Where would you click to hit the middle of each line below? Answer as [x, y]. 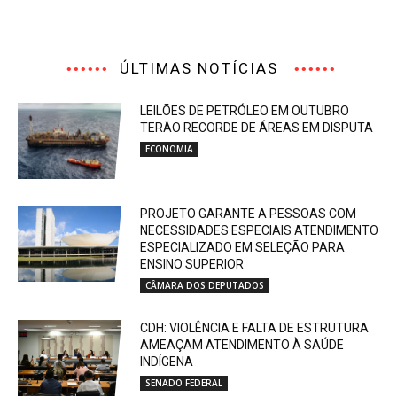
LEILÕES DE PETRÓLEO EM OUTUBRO [245, 111]
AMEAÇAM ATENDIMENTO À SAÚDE [242, 344]
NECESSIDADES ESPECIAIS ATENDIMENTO [260, 230]
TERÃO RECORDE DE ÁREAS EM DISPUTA [257, 128]
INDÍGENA [167, 361]
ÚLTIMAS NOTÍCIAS [198, 69]
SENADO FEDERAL [184, 382]
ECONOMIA [170, 149]
